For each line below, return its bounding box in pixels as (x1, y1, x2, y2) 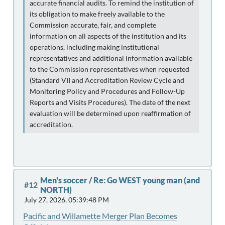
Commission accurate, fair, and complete (30, 21, 156, 29)
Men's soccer (40, 175, 87, 185)
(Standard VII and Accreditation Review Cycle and (30, 76, 184, 84)
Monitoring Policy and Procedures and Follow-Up (30, 87, 185, 95)
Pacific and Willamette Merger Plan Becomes (23, 210, 177, 220)
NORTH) (40, 184, 72, 194)
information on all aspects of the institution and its (30, 32, 186, 40)
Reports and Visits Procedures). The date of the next (30, 98, 190, 106)
